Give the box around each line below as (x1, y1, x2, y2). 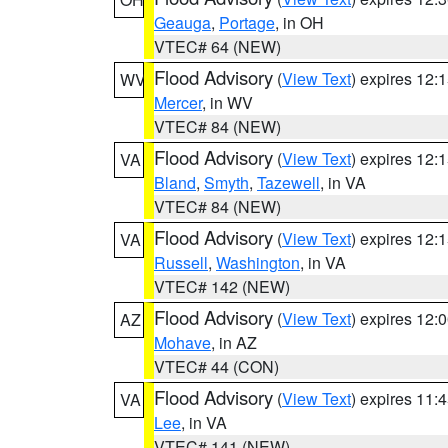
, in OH (275, 11, 324, 34)
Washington (216, 251, 300, 274)
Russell (154, 251, 208, 274)
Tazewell (257, 171, 320, 194)
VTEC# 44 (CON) (154, 355, 279, 378)
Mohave (154, 331, 211, 354)
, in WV (202, 91, 253, 114)
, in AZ (211, 331, 257, 354)
